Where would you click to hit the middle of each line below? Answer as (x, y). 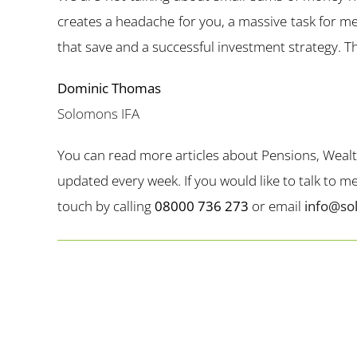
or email (277, 206)
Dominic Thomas (109, 88)
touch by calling (106, 206)
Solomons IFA (98, 114)
